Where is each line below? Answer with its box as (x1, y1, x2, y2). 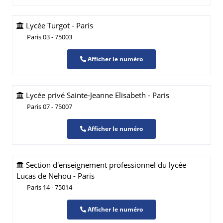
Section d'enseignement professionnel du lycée (24, 160, 186, 170)
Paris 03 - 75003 (27, 32, 72, 41)
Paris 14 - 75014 (27, 183, 72, 192)
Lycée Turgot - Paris (24, 20, 93, 30)
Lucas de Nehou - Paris (16, 171, 95, 181)
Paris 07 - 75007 (27, 102, 72, 111)
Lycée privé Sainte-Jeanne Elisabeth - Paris (24, 90, 169, 100)
